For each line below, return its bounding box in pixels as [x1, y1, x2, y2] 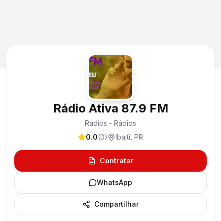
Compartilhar [94, 200, 139, 208]
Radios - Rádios [85, 119, 136, 127]
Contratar [99, 156, 134, 165]
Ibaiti [115, 133, 130, 141]
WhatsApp [97, 178, 132, 186]
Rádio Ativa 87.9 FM [53, 101, 168, 115]
